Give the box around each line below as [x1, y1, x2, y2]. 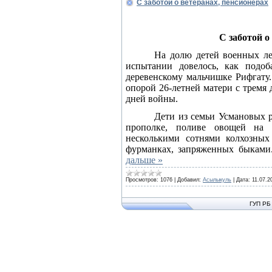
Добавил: [177, 177, 201, 183]
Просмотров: [126, 177, 158, 183]
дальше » [126, 155, 163, 165]
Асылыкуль [203, 177, 231, 183]
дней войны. [126, 93, 178, 104]
